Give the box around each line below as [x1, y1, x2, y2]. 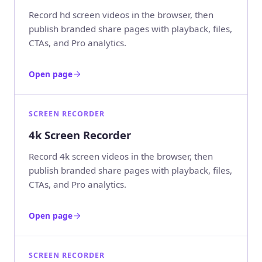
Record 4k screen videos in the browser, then [29, 150, 213, 162]
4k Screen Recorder [29, 127, 131, 143]
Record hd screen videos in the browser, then [29, 9, 213, 21]
